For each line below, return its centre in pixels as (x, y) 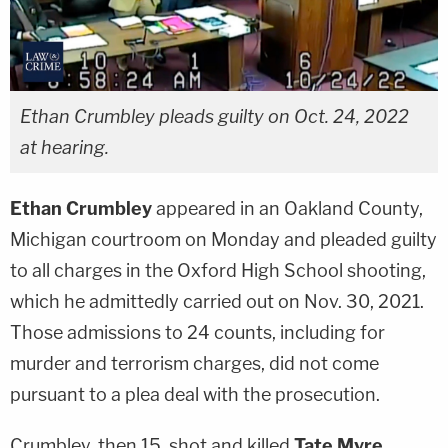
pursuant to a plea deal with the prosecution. (195, 394)
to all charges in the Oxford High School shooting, (218, 270)
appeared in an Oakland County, (287, 208)
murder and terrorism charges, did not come (194, 363)
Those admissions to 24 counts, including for (197, 332)
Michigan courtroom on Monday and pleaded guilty (223, 239)
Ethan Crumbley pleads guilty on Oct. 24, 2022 (214, 116)
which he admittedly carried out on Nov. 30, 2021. (217, 301)
